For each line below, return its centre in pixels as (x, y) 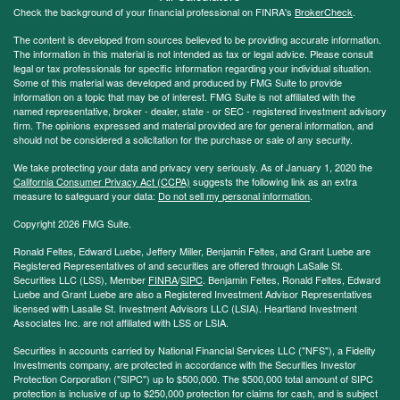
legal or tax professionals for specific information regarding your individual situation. (192, 68)
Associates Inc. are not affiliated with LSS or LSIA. (121, 323)
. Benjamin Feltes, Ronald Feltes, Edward (292, 280)
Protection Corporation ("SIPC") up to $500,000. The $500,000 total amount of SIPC (193, 379)
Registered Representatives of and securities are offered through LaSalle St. (178, 266)
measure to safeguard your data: (86, 196)
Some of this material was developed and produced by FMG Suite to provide (178, 83)
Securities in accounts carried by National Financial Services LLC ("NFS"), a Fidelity (195, 350)
